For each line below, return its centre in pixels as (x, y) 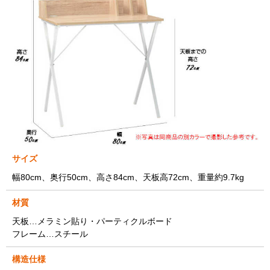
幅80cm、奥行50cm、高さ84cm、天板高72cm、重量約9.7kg (128, 177)
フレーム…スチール (50, 234)
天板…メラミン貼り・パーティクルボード (92, 221)
